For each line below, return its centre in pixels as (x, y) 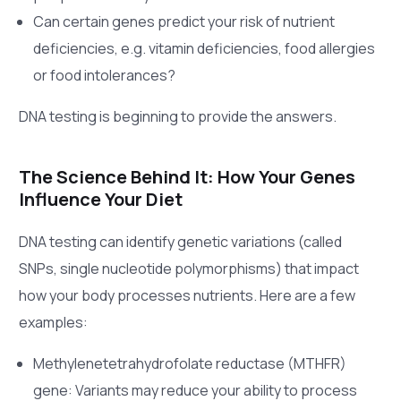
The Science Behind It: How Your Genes (188, 176)
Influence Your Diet (101, 199)
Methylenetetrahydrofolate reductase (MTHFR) (190, 363)
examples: (54, 322)
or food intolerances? (105, 75)
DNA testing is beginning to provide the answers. (178, 116)
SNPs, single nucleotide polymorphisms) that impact (189, 268)
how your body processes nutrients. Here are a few (188, 295)
